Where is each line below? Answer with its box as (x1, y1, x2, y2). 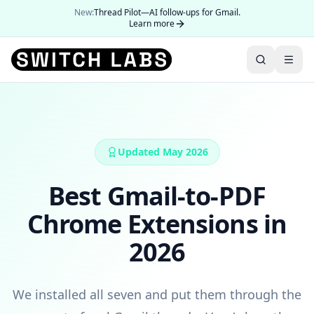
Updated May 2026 (117, 145, 208, 158)
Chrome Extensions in (27, 207, 287, 241)
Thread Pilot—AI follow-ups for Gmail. (93, 6, 240, 18)
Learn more (128, 18, 175, 29)
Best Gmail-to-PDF (48, 179, 266, 213)
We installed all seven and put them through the (13, 286, 301, 303)
